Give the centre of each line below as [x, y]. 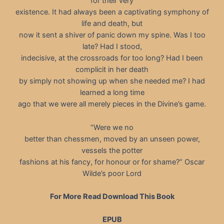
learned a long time [112, 93]
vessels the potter [112, 150]
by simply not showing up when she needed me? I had [112, 81]
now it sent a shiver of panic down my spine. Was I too [112, 35]
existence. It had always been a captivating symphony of [112, 12]
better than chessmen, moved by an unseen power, [112, 139]
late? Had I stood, [112, 47]
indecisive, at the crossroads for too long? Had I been [112, 58]
